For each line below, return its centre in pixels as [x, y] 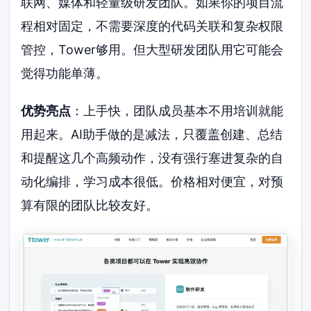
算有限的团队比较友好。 [90, 205]
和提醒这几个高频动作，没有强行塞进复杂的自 [152, 158]
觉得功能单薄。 [65, 74]
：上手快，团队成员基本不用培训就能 [177, 111]
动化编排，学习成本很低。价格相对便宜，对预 [152, 182]
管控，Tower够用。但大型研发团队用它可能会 [152, 50]
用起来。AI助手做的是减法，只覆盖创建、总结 [152, 135]
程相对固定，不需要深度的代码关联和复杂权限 [152, 26]
